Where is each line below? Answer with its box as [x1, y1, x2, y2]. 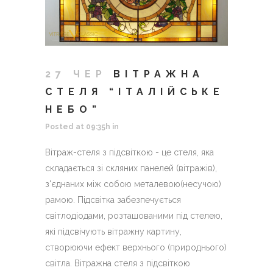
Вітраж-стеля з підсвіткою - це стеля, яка [45, 147, 214, 158]
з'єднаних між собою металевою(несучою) [45, 179, 221, 190]
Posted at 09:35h [45, 122, 110, 132]
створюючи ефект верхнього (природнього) [45, 243, 227, 253]
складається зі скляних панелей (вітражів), [45, 163, 217, 174]
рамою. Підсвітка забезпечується [45, 195, 181, 205]
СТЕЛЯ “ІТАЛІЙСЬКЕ [45, 86, 225, 98]
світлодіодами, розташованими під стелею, [45, 211, 222, 221]
